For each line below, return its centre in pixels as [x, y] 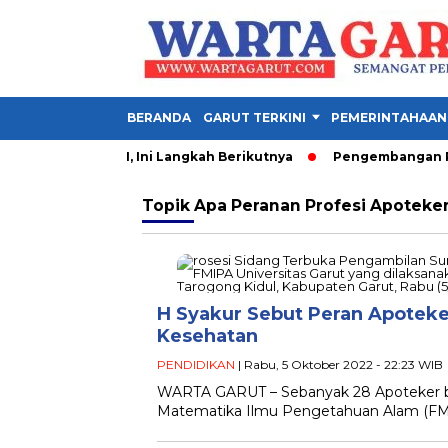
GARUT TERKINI [254, 117]
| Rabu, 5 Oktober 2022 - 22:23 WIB [339, 364]
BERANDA [159, 117]
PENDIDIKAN [196, 364]
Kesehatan [207, 336]
